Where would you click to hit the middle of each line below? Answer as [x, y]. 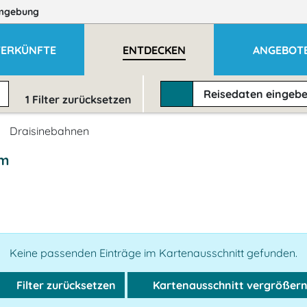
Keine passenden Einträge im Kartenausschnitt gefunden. [153, 253]
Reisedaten [235, 94]
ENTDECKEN [155, 50]
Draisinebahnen [49, 131]
